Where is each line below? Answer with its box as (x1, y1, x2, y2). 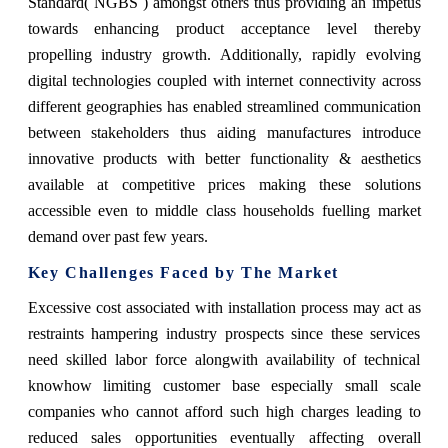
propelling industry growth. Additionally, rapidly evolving (27, 45, 421, 63)
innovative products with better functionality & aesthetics (27, 149, 421, 167)
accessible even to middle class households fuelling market (27, 201, 421, 219)
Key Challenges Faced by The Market (27, 263, 339, 281)
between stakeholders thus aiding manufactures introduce (27, 123, 421, 141)
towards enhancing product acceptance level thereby (27, 19, 421, 37)
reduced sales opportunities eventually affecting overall (27, 428, 421, 446)
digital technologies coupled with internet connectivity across (27, 71, 421, 89)
